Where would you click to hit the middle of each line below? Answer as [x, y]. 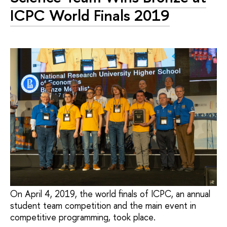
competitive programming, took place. [83, 217]
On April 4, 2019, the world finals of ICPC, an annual [110, 194]
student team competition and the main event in [103, 206]
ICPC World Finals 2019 [90, 15]
